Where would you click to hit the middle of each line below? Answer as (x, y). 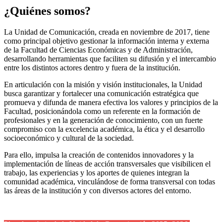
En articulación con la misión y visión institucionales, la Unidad (103, 84)
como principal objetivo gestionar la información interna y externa (107, 41)
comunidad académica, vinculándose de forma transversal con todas (110, 181)
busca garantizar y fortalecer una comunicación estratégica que (101, 93)
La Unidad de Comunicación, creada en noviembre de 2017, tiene (107, 32)
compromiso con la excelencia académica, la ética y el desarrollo (104, 129)
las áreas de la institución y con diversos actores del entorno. (98, 190)
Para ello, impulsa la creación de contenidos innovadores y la (99, 155)
